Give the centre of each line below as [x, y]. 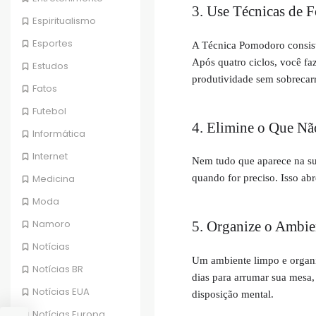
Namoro [51, 224]
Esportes [53, 44]
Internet [50, 157]
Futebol [49, 111]
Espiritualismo [64, 21]
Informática [59, 134]
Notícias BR [58, 269]
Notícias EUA [61, 292]
